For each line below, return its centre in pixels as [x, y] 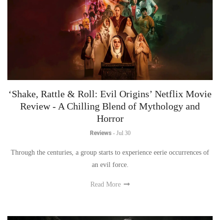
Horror [110, 118]
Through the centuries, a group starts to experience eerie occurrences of [110, 152]
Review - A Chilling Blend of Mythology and [110, 106]
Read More [107, 184]
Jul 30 [123, 133]
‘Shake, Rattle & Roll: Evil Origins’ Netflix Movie [110, 94]
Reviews [100, 133]
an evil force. [110, 165]
